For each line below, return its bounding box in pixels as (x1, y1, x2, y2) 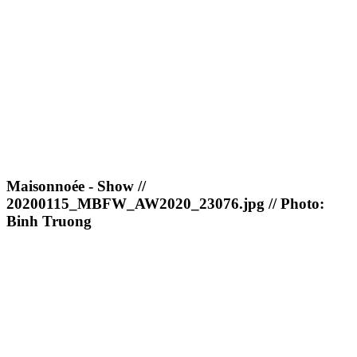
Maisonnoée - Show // (6, 178, 146, 195)
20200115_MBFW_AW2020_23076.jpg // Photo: (6, 195, 324, 213)
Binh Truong (6, 213, 92, 230)
